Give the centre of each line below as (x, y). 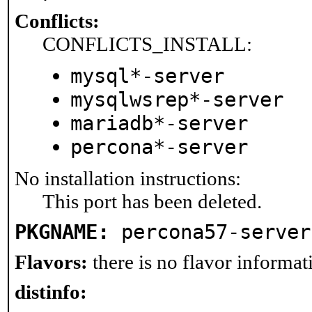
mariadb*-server (159, 123)
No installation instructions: (128, 178)
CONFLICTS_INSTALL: (147, 44)
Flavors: (51, 262)
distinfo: (51, 292)
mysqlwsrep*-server (177, 100)
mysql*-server (147, 76)
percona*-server (159, 147)
